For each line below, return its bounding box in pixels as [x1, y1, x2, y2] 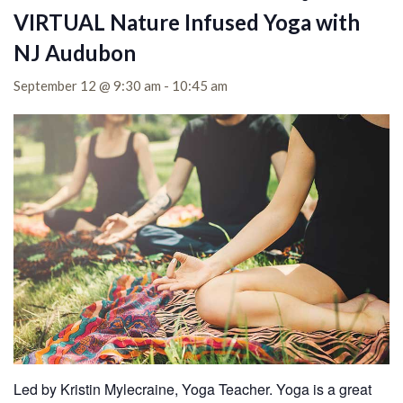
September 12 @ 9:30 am [13, 77, 161, 94]
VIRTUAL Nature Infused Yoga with [13, 9, 360, 35]
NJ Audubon [13, 40, 136, 66]
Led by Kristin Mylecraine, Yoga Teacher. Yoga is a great [13, 379, 372, 400]
